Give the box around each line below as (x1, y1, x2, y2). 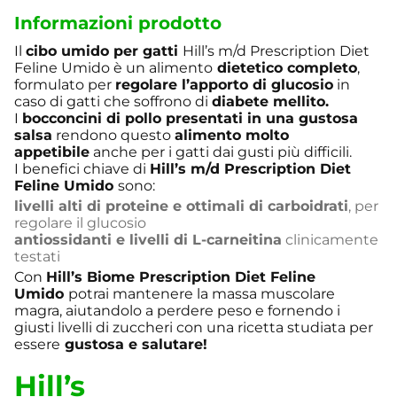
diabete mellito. (212, 93, 329, 111)
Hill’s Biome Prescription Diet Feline (46, 269, 315, 286)
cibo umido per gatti (26, 43, 183, 60)
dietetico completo (213, 59, 357, 77)
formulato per (14, 76, 115, 94)
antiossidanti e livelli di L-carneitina (14, 231, 282, 249)
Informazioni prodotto (14, 12, 222, 35)
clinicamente (282, 231, 378, 249)
